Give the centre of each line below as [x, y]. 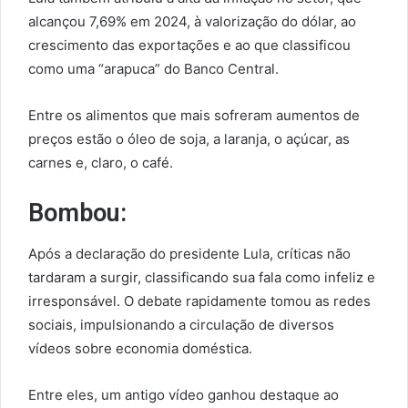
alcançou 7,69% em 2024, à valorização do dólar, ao [192, 22]
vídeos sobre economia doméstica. [140, 348]
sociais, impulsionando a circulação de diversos [181, 324]
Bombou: [77, 214]
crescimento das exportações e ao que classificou [189, 46]
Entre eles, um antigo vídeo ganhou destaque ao [184, 394]
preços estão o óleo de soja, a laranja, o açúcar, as [189, 139]
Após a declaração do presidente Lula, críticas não [189, 253]
